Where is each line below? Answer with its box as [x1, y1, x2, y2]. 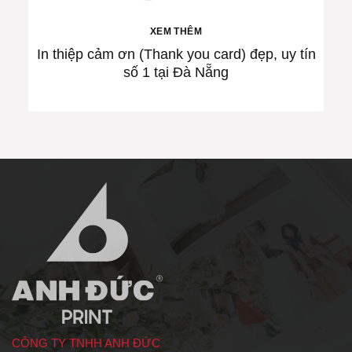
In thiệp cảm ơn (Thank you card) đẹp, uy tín [36, 46, 316, 63]
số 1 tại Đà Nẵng [123, 64, 229, 81]
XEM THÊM [150, 25, 202, 37]
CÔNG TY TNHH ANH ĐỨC [12, 335, 160, 350]
